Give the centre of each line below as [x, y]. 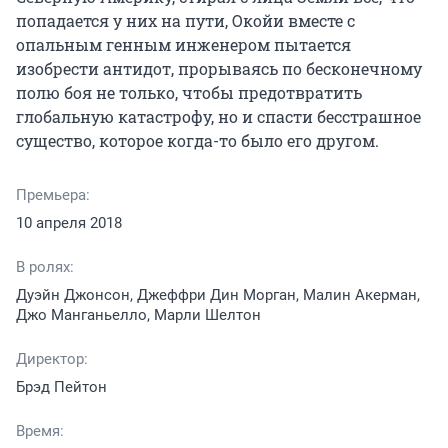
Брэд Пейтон [61, 386]
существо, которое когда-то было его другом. [197, 140]
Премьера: [53, 194]
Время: [40, 430]
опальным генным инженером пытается [183, 44]
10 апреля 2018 [69, 222]
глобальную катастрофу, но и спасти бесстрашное [218, 116]
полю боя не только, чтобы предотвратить [189, 92]
